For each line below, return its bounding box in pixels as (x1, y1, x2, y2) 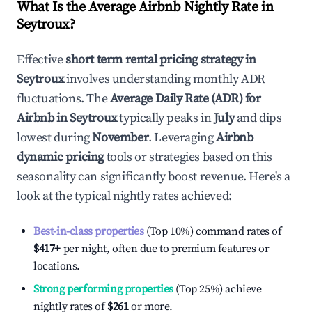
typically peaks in (116, 110, 212, 126)
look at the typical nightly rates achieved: (17, 188, 232, 204)
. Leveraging (148, 130, 214, 146)
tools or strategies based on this (104, 149, 272, 165)
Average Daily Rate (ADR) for (109, 91, 261, 107)
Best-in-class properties (33, 224, 144, 238)
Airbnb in (17, 110, 70, 126)
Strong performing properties (33, 282, 173, 296)
